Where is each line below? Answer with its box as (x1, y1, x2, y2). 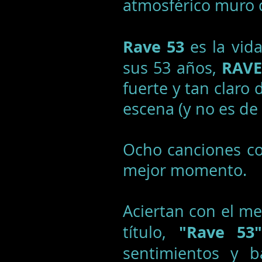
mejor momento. (123, 160, 247, 181)
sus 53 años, (123, 57, 222, 78)
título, (123, 222, 179, 243)
